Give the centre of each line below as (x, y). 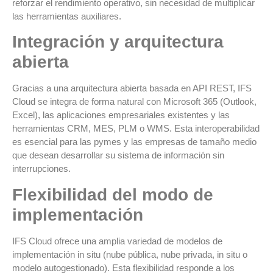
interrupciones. (41, 169)
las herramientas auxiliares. (67, 16)
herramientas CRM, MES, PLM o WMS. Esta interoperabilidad (136, 129)
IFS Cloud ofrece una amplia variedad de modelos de (117, 241)
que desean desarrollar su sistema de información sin (118, 155)
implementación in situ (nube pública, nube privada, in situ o (130, 254)
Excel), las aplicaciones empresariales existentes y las (121, 115)
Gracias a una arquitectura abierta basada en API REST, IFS (132, 88)
